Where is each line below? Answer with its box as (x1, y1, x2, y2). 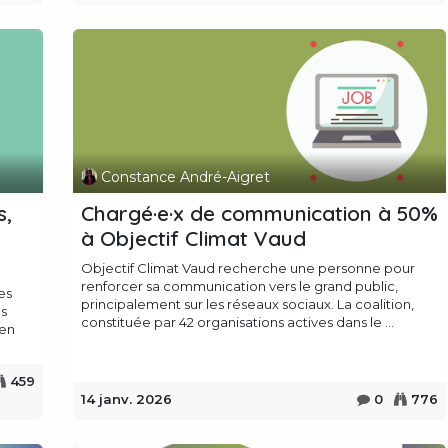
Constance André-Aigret (101, 167, 271, 186)
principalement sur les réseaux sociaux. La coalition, (80, 296, 414, 313)
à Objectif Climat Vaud (80, 225, 306, 252)
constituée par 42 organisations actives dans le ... (80, 314, 394, 331)
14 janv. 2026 (80, 391, 172, 408)
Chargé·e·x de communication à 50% (80, 200, 438, 227)
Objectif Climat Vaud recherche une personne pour (80, 260, 415, 277)
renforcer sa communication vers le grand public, (80, 278, 398, 295)
